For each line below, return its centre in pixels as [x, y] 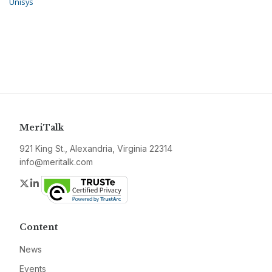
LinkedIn [59, 183]
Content [39, 227]
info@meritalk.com [56, 162]
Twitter [45, 183]
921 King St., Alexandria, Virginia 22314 [96, 149]
